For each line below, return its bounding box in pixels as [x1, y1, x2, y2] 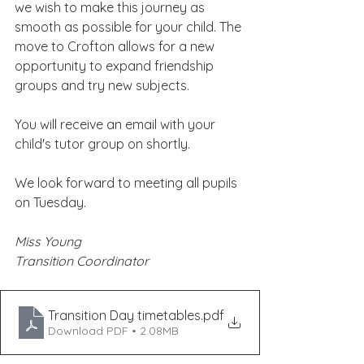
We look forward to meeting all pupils [15, 175, 240, 191]
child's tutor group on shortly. [15, 136, 190, 152]
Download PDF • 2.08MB [48, 323, 179, 338]
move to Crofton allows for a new [15, 38, 218, 54]
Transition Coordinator [15, 253, 149, 269]
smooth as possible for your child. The [15, 19, 245, 35]
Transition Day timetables [48, 307, 201, 323]
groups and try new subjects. [15, 77, 189, 93]
